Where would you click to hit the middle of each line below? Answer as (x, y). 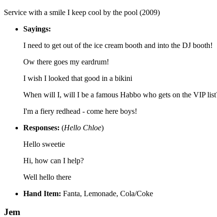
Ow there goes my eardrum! (66, 62)
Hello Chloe (83, 127)
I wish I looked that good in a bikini (78, 78)
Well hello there (47, 177)
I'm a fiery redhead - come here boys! (80, 111)
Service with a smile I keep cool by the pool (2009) (82, 12)
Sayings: (37, 29)
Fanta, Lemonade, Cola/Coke (107, 193)
